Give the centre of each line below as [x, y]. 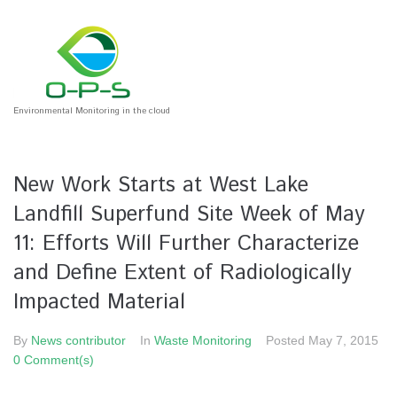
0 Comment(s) [54, 360]
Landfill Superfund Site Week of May [189, 214]
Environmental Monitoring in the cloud [92, 111]
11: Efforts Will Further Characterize [186, 244]
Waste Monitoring [203, 340]
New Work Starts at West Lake [161, 185]
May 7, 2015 [343, 340]
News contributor [78, 340]
